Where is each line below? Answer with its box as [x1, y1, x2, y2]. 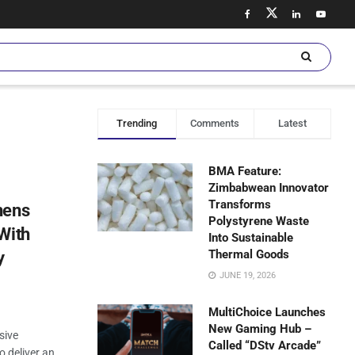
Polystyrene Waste [208, 214, 310, 228]
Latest [277, 117, 307, 129]
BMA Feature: [208, 164, 282, 178]
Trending [116, 117, 158, 129]
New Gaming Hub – [208, 322, 312, 336]
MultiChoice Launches [208, 305, 326, 319]
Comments [190, 117, 240, 129]
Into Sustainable [208, 231, 294, 245]
